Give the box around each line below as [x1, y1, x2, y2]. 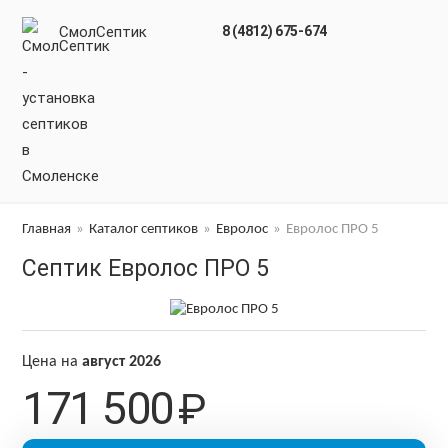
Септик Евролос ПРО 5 [22, 255, 270, 283]
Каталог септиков [89, 222, 199, 237]
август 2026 [82, 353, 162, 370]
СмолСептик [59, 23, 148, 41]
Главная [22, 222, 72, 237]
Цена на [22, 353, 83, 370]
